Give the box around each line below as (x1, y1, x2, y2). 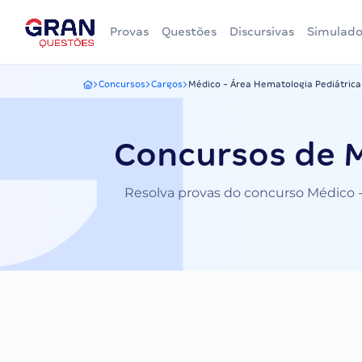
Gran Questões (82, 84, 149, 94)
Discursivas (229, 25, 294, 38)
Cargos (151, 79, 183, 89)
